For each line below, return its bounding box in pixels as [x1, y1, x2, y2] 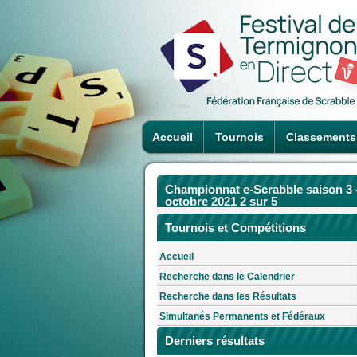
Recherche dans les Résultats [159, 291, 296, 303]
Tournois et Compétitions [165, 220, 306, 234]
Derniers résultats [165, 334, 265, 348]
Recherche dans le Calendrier [159, 271, 295, 283]
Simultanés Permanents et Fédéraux [159, 311, 325, 323]
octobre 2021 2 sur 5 [165, 194, 277, 208]
